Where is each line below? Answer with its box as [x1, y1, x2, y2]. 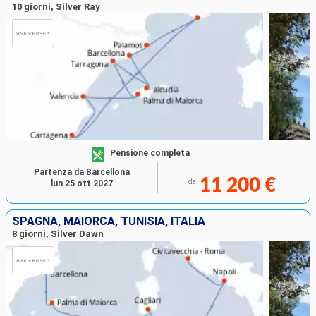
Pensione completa [110, 147, 190, 158]
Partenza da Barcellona [34, 167, 130, 178]
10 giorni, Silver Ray [12, 1, 100, 13]
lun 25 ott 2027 [51, 178, 113, 189]
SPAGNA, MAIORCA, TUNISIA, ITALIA [12, 214, 205, 229]
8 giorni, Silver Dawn [12, 229, 104, 240]
